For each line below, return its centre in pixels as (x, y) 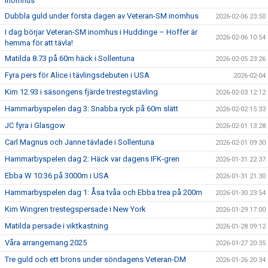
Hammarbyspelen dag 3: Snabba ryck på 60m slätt (92, 108)
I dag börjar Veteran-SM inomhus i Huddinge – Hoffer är (101, 32)
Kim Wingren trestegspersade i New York (75, 209)
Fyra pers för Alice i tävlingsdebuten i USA (77, 75)
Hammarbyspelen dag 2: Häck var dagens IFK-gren (92, 159)
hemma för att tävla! (39, 42)
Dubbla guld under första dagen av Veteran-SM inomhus (102, 16)
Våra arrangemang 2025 (46, 242)
